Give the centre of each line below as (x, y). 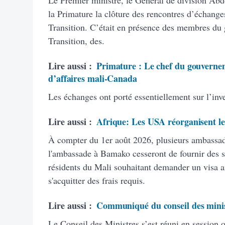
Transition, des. (76, 40)
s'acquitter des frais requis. (97, 180)
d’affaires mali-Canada (93, 78)
